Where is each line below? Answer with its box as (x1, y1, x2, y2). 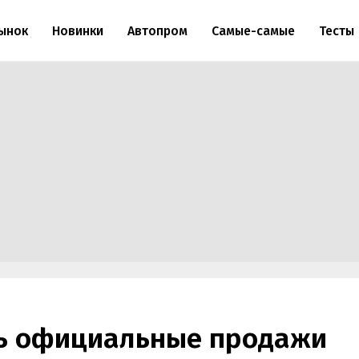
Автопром (127, 22, 188, 38)
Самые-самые (211, 22, 295, 38)
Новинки (51, 22, 103, 38)
